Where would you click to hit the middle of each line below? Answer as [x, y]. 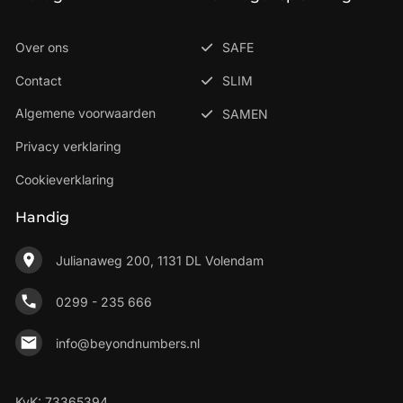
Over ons [42, 48]
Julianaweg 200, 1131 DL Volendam [159, 260]
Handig [42, 218]
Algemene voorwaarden [85, 113]
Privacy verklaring [68, 147]
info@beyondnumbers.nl [127, 343]
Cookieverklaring [65, 180]
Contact [39, 81]
